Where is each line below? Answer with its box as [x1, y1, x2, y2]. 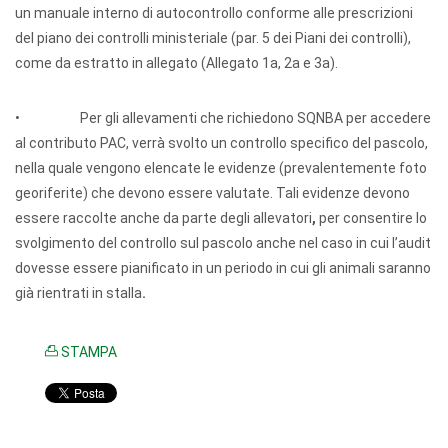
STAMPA [58, 344, 117, 360]
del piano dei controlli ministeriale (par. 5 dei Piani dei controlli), [15, 30, 411, 46]
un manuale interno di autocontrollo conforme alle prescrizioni [15, 5, 413, 21]
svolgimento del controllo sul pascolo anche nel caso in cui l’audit [15, 235, 431, 251]
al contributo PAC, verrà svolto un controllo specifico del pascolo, [15, 135, 428, 151]
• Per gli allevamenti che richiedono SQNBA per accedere [15, 110, 431, 126]
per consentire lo [319, 210, 427, 226]
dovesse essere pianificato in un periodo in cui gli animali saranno [15, 260, 431, 276]
